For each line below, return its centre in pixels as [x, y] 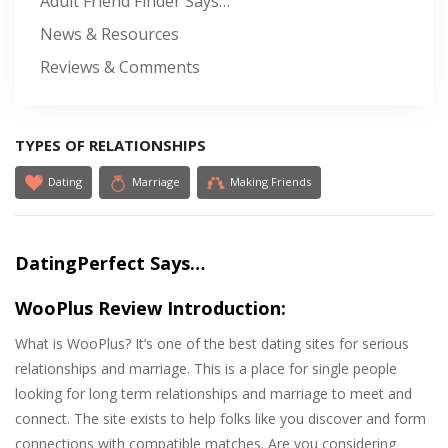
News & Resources [109, 34]
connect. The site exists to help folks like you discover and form [220, 419]
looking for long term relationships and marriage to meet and [213, 394]
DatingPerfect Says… [110, 263]
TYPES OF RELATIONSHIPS [110, 145]
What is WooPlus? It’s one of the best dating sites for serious [212, 344]
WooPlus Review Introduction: [150, 308]
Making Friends [270, 182]
